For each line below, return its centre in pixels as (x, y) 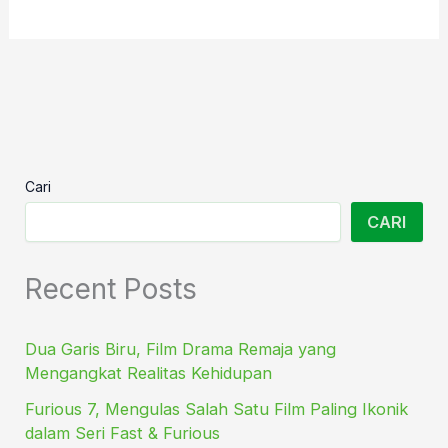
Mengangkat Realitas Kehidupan (149, 372)
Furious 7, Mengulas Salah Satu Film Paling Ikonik (217, 409)
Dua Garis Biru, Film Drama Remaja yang (181, 348)
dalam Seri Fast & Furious (123, 433)
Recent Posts (111, 289)
